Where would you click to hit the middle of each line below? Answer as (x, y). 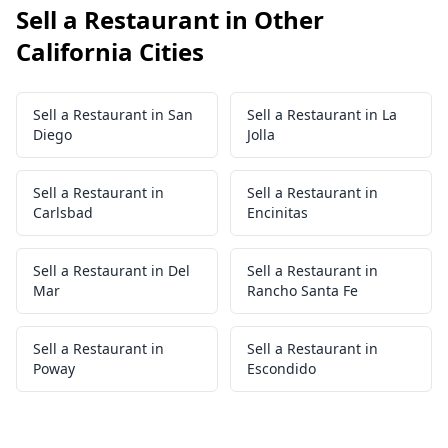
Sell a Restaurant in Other (170, 19)
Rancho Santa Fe (302, 290)
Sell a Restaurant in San (113, 114)
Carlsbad (63, 212)
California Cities (110, 51)
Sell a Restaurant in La (322, 114)
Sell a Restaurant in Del (111, 270)
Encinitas (277, 212)
